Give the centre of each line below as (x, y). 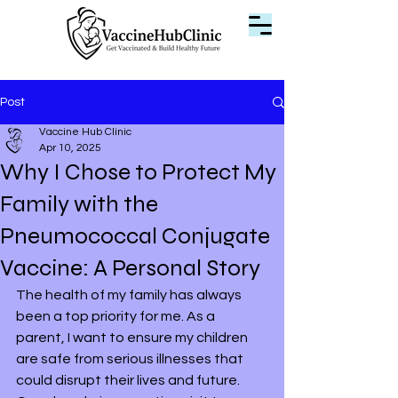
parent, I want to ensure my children (133, 338)
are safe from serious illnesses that (131, 359)
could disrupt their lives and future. (129, 380)
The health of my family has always (130, 295)
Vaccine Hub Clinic (85, 132)
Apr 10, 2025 (70, 148)
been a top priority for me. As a (117, 316)
